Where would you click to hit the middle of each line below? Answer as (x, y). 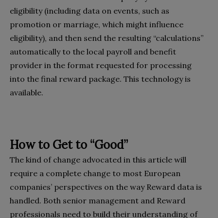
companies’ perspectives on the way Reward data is (106, 187)
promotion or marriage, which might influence (97, 24)
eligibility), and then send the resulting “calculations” (107, 38)
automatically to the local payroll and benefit (93, 51)
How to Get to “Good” (69, 145)
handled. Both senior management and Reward (98, 200)
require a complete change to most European (95, 173)
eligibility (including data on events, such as (90, 10)
